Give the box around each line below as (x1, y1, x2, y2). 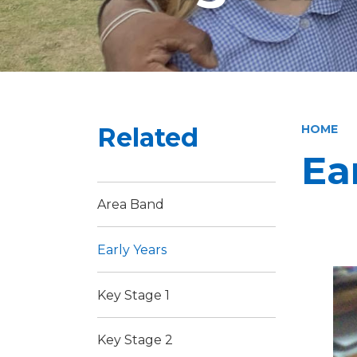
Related (97, 121, 198, 153)
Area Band (97, 196, 164, 212)
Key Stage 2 (97, 332, 173, 348)
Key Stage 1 (97, 287, 170, 303)
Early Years (97, 241, 167, 257)
